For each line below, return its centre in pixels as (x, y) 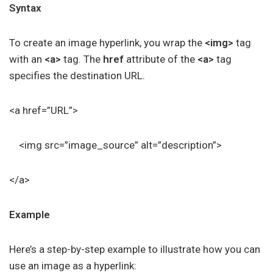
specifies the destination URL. (77, 76)
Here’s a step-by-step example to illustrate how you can (135, 249)
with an (27, 59)
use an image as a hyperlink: (73, 266)
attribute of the (161, 59)
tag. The (82, 59)
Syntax (25, 8)
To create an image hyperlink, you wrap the (107, 43)
